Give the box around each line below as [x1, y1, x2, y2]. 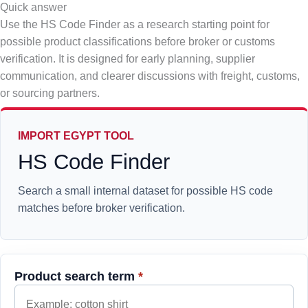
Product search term [14, 269, 138, 284]
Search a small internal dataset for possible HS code [18, 185, 273, 197]
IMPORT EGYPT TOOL [18, 130, 134, 142]
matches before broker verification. [18, 202, 185, 214]
